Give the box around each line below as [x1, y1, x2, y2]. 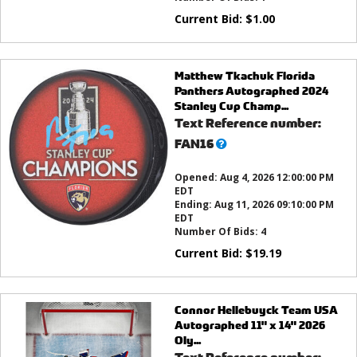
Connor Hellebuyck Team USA [174, 302, 338, 318]
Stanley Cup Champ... [174, 98, 288, 114]
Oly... [174, 332, 201, 348]
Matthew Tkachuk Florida [174, 68, 315, 84]
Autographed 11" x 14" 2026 [174, 317, 325, 333]
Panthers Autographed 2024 [174, 83, 328, 99]
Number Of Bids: [174, 225, 261, 239]
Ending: [174, 198, 214, 212]
